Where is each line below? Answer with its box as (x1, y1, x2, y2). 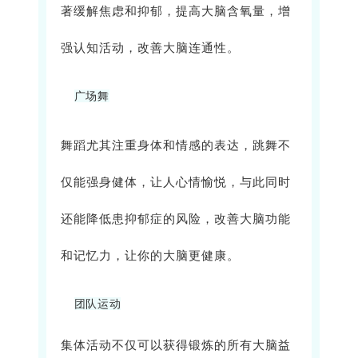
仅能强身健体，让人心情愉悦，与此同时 (61, 176, 291, 189)
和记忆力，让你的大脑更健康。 (61, 249, 240, 263)
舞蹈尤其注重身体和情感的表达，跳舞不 (61, 139, 291, 153)
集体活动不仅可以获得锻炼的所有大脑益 (61, 339, 291, 352)
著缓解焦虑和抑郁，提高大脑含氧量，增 (61, 5, 291, 18)
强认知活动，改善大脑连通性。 (61, 42, 240, 55)
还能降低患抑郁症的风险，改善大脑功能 (61, 213, 291, 226)
